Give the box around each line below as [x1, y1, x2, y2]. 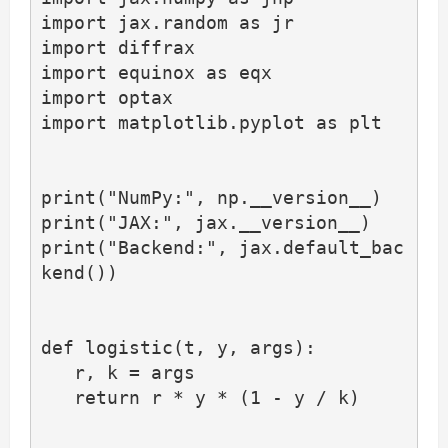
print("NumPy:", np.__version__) [40, 187, 382, 209]
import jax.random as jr [40, 12, 294, 34]
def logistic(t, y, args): [40, 337, 316, 359]
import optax [40, 87, 173, 109]
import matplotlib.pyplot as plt [40, 112, 382, 134]
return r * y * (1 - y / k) [40, 387, 74, 409]
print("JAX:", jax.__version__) [40, 212, 371, 234]
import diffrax [40, 37, 195, 59]
